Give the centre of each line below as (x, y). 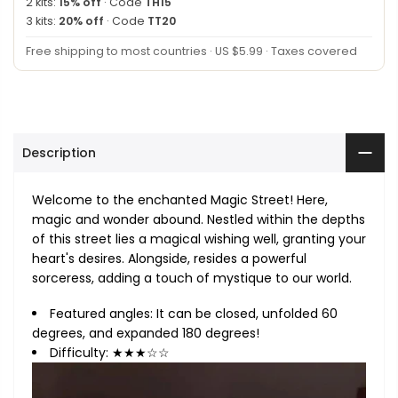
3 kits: (42, 20)
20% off (81, 20)
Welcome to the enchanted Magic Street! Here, (180, 199)
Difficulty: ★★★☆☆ (110, 352)
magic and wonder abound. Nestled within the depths (199, 219)
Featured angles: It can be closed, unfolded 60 (194, 313)
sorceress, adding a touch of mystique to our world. (192, 278)
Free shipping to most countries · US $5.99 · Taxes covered (191, 51)
